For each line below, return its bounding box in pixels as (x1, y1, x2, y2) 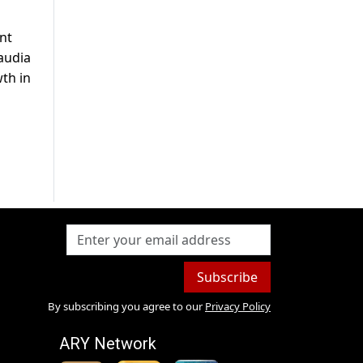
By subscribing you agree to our (47, 299, 203, 314)
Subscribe (196, 268, 258, 287)
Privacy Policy (204, 299, 271, 314)
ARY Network (59, 334, 156, 354)
